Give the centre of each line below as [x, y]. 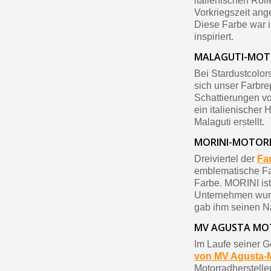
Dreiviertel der [226, 159]
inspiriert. [214, 37]
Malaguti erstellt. [230, 122]
